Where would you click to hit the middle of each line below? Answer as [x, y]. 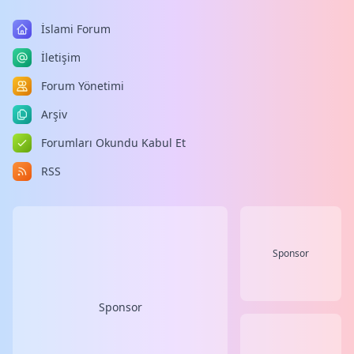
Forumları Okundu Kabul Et [113, 143]
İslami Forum [76, 29]
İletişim [61, 57]
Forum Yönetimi [83, 86]
